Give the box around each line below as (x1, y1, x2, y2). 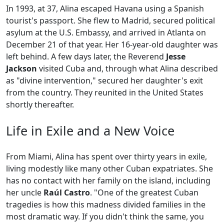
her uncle (6, 187, 43, 198)
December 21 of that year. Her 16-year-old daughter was (6, 39, 218, 50)
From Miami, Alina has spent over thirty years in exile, (6, 151, 207, 162)
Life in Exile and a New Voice (6, 122, 174, 139)
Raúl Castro (43, 187, 90, 198)
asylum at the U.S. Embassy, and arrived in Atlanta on (6, 27, 206, 38)
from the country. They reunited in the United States (6, 87, 203, 98)
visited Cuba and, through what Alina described (37, 63, 218, 74)
